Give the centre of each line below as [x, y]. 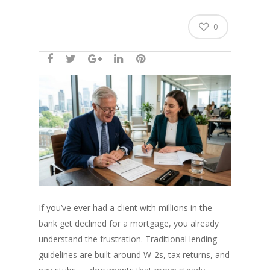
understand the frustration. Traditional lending [128, 239]
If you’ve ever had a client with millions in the [125, 207]
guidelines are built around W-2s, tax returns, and [134, 254]
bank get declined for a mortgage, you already [129, 223]
